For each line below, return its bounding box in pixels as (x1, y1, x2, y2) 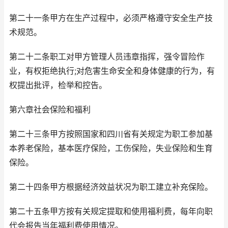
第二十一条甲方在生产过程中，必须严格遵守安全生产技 (9, 13, 213, 23)
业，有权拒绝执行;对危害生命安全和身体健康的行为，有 (9, 66, 215, 76)
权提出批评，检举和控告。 (9, 80, 107, 91)
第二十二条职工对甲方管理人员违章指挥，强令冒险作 (9, 52, 205, 62)
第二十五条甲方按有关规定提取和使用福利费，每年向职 (9, 207, 213, 217)
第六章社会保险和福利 (9, 105, 91, 115)
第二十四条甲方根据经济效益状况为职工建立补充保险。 (9, 182, 213, 192)
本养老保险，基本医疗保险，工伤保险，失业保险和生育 (9, 144, 213, 154)
